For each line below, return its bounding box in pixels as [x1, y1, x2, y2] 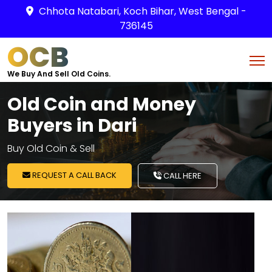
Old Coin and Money [7, 92, 196, 117]
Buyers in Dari [7, 113, 137, 138]
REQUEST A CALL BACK [30, 169, 117, 181]
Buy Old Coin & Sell [7, 141, 95, 155]
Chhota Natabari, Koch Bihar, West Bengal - [38, 4, 246, 18]
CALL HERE [161, 170, 202, 182]
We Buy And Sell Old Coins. [7, 69, 110, 79]
